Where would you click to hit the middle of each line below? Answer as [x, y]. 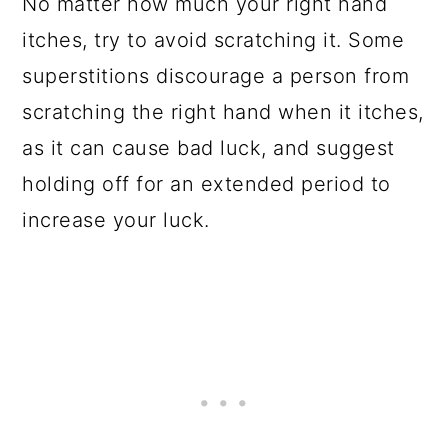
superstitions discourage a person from [216, 76]
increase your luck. [119, 220]
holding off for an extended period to [206, 184]
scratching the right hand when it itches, [223, 112]
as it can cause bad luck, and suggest [208, 148]
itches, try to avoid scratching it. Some [213, 40]
